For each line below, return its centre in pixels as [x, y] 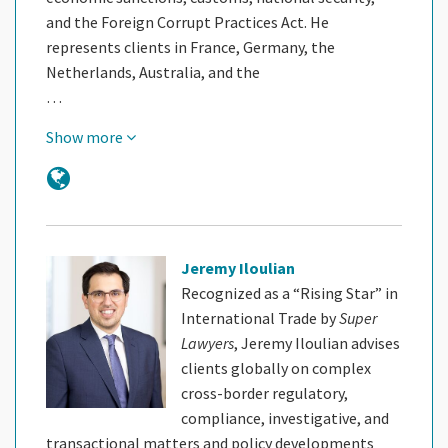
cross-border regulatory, [264, 392]
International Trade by [260, 317]
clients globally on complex [276, 367]
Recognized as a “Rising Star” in [289, 292]
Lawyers [207, 342]
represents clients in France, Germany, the [190, 46]
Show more [86, 136]
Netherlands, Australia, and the [153, 71]
